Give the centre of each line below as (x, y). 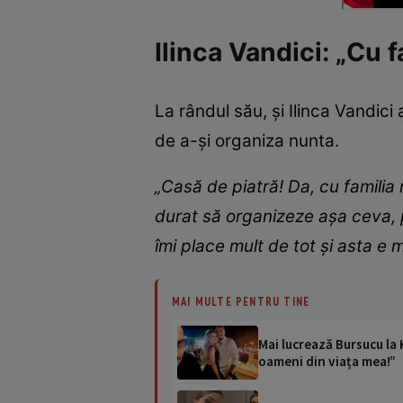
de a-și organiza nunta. (249, 140)
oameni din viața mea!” (327, 362)
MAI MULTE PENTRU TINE (241, 302)
